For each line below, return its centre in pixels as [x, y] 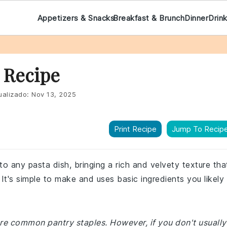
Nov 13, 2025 [54, 94]
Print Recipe [135, 129]
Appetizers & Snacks [76, 18]
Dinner [197, 18]
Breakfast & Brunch [149, 18]
